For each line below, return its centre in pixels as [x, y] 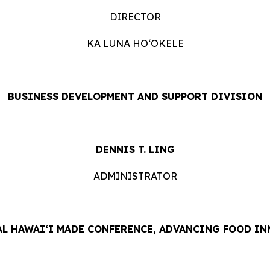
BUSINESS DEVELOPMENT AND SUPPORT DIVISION [135, 97]
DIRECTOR [135, 17]
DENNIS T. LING [135, 150]
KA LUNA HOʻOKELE [135, 44]
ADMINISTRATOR [135, 176]
